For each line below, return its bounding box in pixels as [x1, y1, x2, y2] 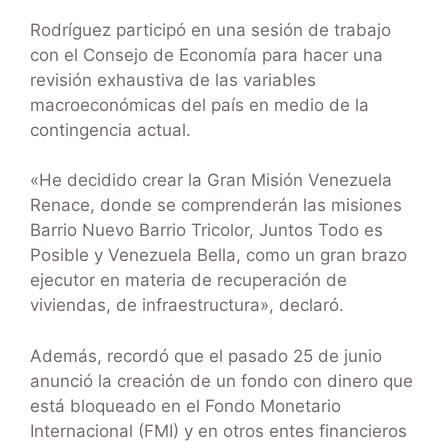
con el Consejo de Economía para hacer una [30, 44, 383, 65]
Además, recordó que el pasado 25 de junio [30, 345, 382, 366]
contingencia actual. [30, 119, 191, 140]
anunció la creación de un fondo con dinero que [30, 370, 413, 391]
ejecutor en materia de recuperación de [30, 270, 347, 291]
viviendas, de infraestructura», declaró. [30, 295, 344, 316]
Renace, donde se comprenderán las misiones [30, 195, 402, 216]
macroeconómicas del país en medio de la [30, 94, 369, 115]
